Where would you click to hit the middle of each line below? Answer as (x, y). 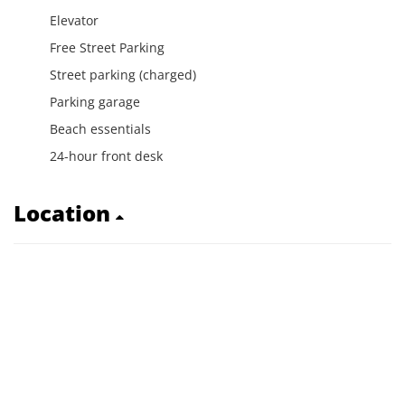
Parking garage (95, 102)
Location (65, 213)
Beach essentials (100, 129)
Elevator (74, 20)
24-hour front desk (106, 156)
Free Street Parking (107, 47)
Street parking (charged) (123, 75)
